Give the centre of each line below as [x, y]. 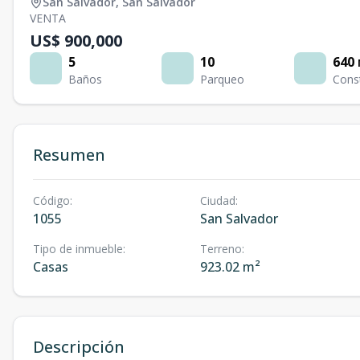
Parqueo [223, 79]
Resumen [69, 155]
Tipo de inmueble [78, 249]
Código [51, 200]
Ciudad [217, 200]
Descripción [79, 347]
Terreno [221, 249]
